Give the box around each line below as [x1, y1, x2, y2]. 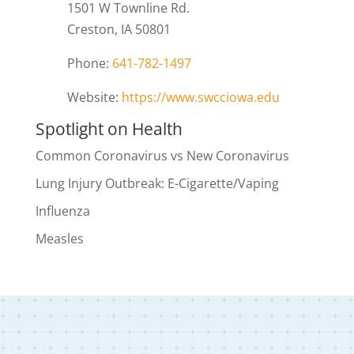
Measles [35, 229, 84, 247]
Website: [66, 88, 122, 106]
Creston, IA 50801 [66, 20, 171, 38]
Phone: [66, 54, 112, 72]
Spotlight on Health [35, 117, 183, 140]
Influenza [35, 201, 90, 220]
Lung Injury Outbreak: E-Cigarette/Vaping [35, 174, 279, 192]
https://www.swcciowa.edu [121, 88, 283, 106]
